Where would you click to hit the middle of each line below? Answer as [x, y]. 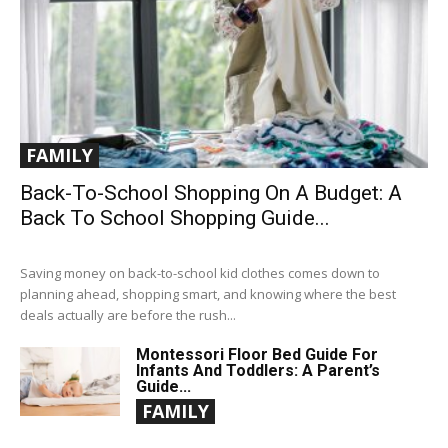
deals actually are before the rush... [128, 314]
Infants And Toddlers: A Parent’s [258, 370]
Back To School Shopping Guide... [175, 217]
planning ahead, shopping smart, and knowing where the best [208, 293]
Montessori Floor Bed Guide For [257, 354]
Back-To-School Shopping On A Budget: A [211, 192]
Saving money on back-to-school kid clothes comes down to [200, 272]
